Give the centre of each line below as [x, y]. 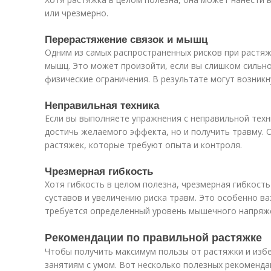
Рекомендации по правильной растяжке [153, 237]
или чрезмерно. [77, 13]
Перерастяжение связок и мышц [126, 39]
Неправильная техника [102, 105]
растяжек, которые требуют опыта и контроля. [143, 145]
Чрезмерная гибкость [99, 171]
